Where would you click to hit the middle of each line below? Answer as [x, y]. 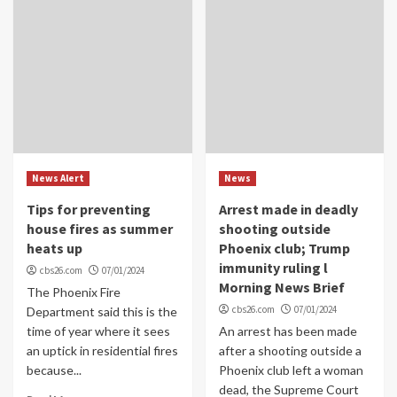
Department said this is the [102, 311]
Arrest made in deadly [288, 209]
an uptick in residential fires [102, 350]
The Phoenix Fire [74, 292]
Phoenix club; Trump [284, 248]
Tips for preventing [89, 209]
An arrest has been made [288, 331]
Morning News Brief [281, 287]
